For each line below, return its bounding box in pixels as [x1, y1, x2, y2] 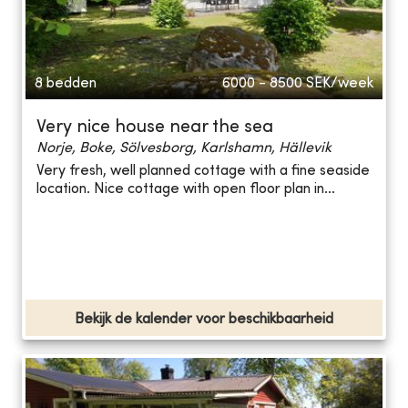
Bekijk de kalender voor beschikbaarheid [75, 311, 333, 327]
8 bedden [35, 76, 97, 91]
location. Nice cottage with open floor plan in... [36, 182, 335, 198]
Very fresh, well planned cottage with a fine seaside [36, 164, 370, 179]
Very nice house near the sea [36, 118, 273, 137]
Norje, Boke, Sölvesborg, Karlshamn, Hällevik [36, 140, 331, 156]
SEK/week [306, 76, 373, 91]
